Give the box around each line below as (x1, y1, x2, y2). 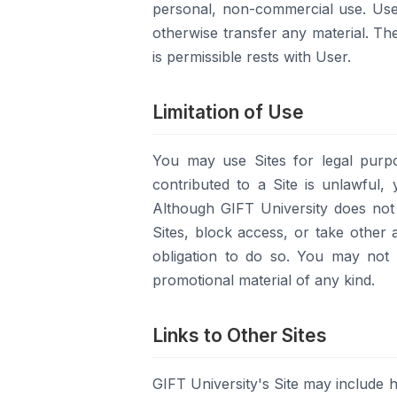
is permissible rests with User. (152, 48, 351, 66)
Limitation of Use (152, 101, 304, 123)
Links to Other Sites (152, 324, 327, 346)
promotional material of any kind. (152, 271, 375, 289)
